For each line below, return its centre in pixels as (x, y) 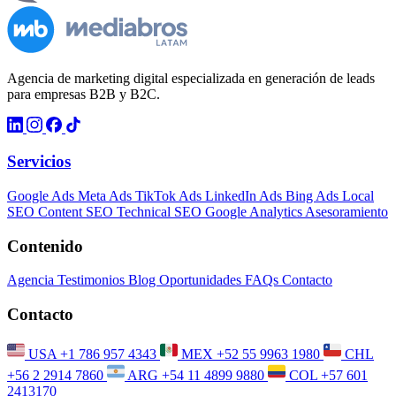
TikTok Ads (170, 195)
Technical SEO (161, 211)
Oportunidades (202, 280)
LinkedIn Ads (245, 195)
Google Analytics (255, 211)
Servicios (39, 162)
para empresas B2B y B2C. (84, 94)
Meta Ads (107, 195)
